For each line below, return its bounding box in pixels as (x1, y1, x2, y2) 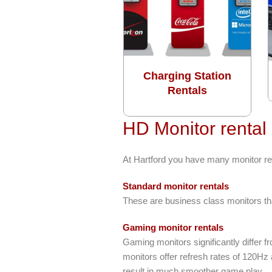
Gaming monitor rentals (123, 222, 223, 233)
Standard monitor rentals (123, 180, 229, 191)
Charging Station (143, 69, 232, 82)
